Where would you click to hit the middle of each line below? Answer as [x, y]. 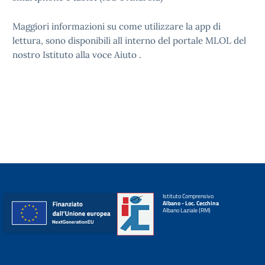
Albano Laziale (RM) [186, 210]
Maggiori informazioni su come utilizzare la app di [117, 26]
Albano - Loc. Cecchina [190, 203]
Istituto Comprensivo [188, 196]
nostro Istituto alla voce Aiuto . [77, 55]
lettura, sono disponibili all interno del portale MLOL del [129, 41]
